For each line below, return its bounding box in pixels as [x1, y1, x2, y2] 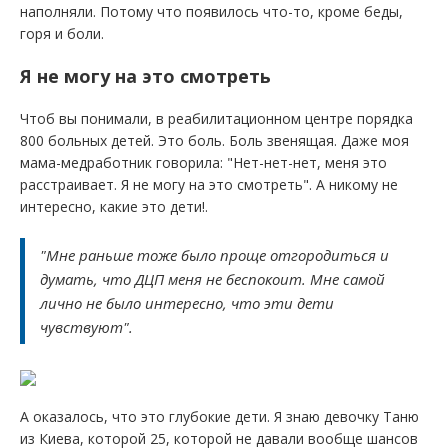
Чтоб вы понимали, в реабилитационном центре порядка [20, 109, 413, 128]
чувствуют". [40, 317, 133, 337]
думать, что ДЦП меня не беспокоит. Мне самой [40, 269, 385, 289]
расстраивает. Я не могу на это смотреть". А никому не [20, 175, 398, 194]
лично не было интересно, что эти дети [40, 293, 334, 313]
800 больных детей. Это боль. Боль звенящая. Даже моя [20, 131, 409, 150]
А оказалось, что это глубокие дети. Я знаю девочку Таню [20, 407, 419, 426]
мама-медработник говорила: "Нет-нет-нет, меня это [20, 153, 387, 172]
